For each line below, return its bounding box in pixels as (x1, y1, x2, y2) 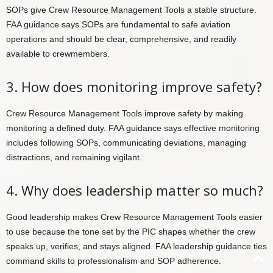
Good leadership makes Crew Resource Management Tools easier (6, 212, 263, 222)
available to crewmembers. (6, 49, 110, 59)
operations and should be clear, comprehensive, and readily (6, 34, 236, 44)
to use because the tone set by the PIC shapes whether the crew (6, 227, 255, 237)
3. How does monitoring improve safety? (6, 77, 262, 96)
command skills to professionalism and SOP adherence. (6, 256, 221, 266)
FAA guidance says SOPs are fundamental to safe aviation (6, 19, 230, 30)
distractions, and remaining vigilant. (6, 152, 142, 163)
